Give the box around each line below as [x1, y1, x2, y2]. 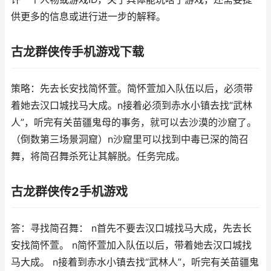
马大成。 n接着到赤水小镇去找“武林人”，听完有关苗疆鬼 [11, 256, 259, 268]
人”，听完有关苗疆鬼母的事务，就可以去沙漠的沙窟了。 [11, 117, 256, 128]
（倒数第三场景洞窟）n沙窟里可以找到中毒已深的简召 [11, 134, 249, 145]
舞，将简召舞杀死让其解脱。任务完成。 [11, 151, 185, 162]
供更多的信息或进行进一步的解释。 [11, 11, 166, 22]
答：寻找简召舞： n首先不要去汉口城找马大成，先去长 [11, 223, 252, 234]
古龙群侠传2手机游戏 [11, 184, 128, 199]
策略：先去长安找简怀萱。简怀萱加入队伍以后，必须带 [11, 83, 253, 94]
